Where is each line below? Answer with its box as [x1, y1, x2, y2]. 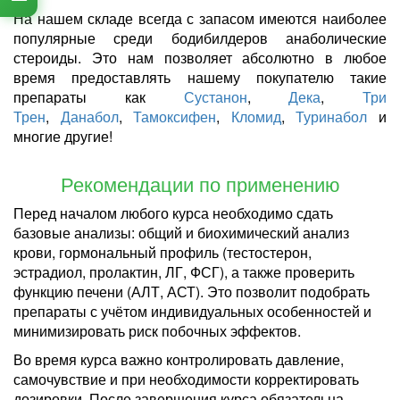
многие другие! [13, 125, 112, 146]
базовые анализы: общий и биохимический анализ [13, 221, 349, 243]
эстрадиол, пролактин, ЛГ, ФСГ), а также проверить [13, 261, 354, 282]
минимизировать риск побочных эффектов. [13, 320, 301, 341]
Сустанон [183, 86, 247, 107]
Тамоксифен [133, 105, 217, 127]
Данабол [60, 105, 119, 127]
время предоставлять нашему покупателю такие [13, 66, 387, 87]
